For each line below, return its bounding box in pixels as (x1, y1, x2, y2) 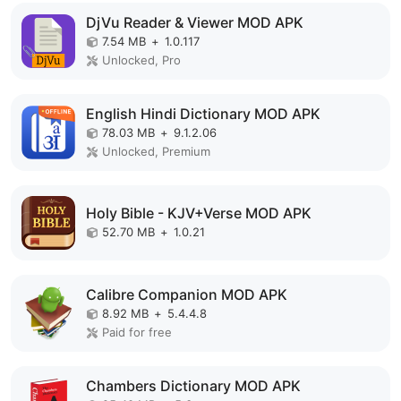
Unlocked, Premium (102, 144, 210, 158)
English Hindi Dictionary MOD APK (86, 105, 320, 123)
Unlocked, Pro (102, 53, 181, 67)
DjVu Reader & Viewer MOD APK (86, 13, 303, 31)
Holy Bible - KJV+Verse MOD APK (86, 203, 311, 222)
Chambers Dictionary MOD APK (86, 377, 301, 395)
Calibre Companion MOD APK (86, 286, 287, 303)
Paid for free (102, 325, 172, 339)
